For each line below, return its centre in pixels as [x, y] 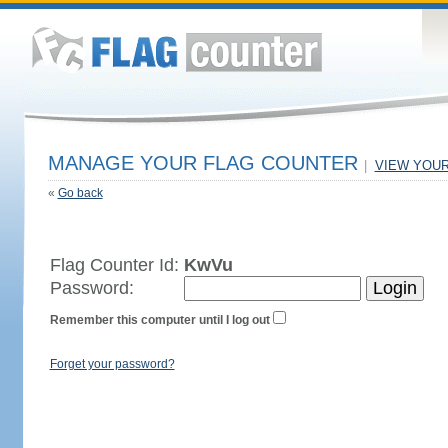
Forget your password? [112, 364]
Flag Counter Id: [116, 265]
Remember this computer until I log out [159, 320]
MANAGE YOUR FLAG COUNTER [205, 163]
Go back [80, 193]
